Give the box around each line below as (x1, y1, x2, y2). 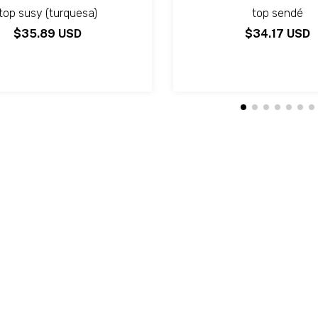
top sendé (251, 6, 303, 20)
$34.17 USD (244, 26, 310, 40)
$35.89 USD (13, 26, 82, 40)
